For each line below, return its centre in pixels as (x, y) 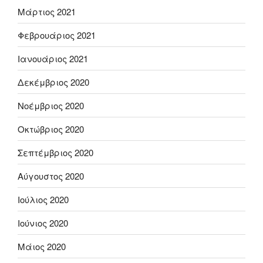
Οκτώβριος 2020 (51, 129)
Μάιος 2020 (42, 246)
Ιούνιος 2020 (43, 222)
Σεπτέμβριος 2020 (55, 152)
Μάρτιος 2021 (47, 11)
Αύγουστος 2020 (51, 176)
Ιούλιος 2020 (43, 199)
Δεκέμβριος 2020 (53, 82)
